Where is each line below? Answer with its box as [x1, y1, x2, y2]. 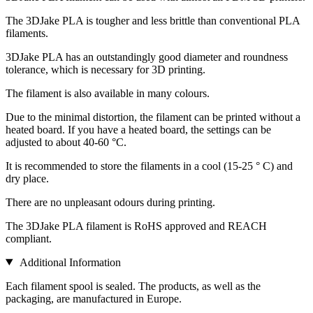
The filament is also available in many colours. [6, 87, 210, 99]
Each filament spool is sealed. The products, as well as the [6, 279, 261, 292]
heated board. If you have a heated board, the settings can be [6, 123, 271, 136]
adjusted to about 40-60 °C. [6, 136, 126, 148]
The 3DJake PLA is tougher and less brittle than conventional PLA [6, 14, 300, 27]
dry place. [6, 172, 49, 184]
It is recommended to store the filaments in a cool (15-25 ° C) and [6, 159, 293, 172]
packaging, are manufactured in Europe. [6, 292, 182, 305]
